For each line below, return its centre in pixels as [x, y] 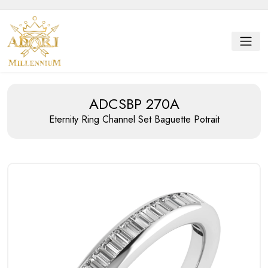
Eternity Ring [75, 120]
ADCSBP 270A [134, 104]
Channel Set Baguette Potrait [161, 120]
